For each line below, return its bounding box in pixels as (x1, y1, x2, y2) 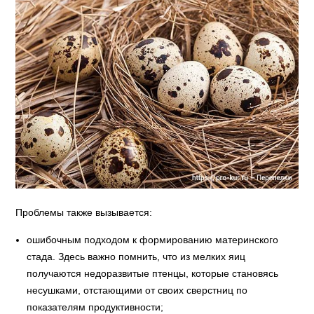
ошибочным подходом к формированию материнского (27, 233, 279, 245)
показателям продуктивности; (27, 301, 164, 313)
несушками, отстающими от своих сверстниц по (27, 284, 248, 296)
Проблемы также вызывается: (15, 206, 153, 218)
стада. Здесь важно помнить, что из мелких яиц (27, 250, 246, 262)
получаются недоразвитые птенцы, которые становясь (27, 267, 279, 279)
